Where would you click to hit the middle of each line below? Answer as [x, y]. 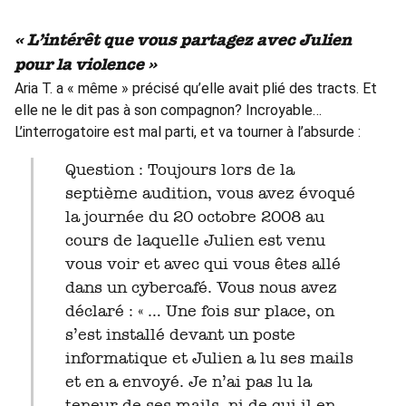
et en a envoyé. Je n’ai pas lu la [188, 382]
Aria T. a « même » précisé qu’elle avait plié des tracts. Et [196, 89]
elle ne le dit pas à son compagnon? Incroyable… [168, 111]
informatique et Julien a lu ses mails [209, 358]
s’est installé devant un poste [180, 335]
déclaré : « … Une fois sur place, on [199, 311]
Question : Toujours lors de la [70, 170]
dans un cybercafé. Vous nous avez [201, 288]
